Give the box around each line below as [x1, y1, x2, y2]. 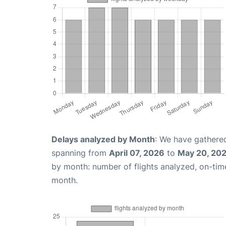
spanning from [51, 148, 109, 158]
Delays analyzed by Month [51, 134, 155, 144]
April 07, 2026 [109, 148, 164, 158]
